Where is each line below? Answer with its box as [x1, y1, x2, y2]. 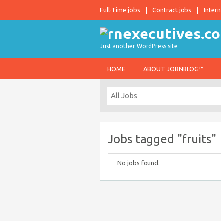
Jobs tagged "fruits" [108, 132, 216, 146]
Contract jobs [152, 6, 191, 13]
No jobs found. [117, 159, 160, 166]
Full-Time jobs [100, 6, 140, 13]
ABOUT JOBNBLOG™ [143, 65, 204, 72]
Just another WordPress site [100, 43, 178, 49]
